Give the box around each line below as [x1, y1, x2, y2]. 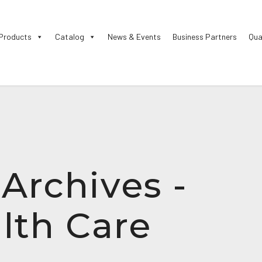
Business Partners [173, 32, 237, 42]
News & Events [108, 32, 161, 42]
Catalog [55, 32, 84, 42]
